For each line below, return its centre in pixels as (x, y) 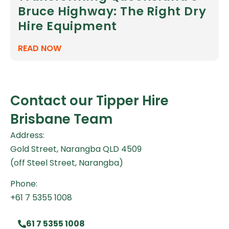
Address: (27, 135)
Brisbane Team (61, 119)
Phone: (24, 184)
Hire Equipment (68, 26)
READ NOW (40, 48)
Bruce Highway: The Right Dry (112, 11)
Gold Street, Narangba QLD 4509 (76, 149)
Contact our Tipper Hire (89, 100)
